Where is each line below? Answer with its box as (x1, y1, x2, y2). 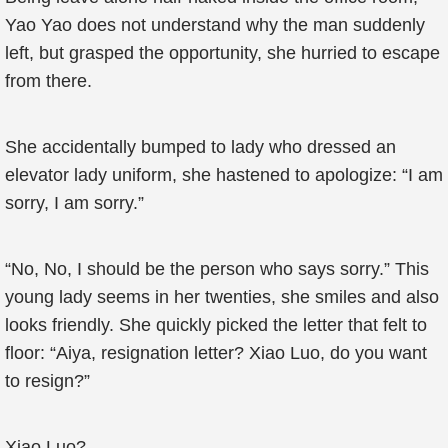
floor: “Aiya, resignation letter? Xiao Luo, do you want (5, 343, 427, 363)
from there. (5, 71, 92, 91)
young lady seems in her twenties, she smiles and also (5, 287, 439, 307)
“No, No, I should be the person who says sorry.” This (5, 259, 429, 279)
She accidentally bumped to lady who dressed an (5, 137, 396, 157)
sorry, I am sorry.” (5, 193, 144, 213)
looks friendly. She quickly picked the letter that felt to (5, 315, 427, 335)
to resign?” (5, 371, 90, 391)
